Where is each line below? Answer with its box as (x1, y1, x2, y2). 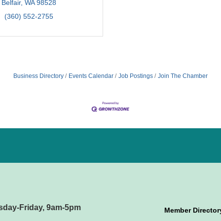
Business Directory (13, 72, 64, 79)
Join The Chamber (158, 72, 208, 79)
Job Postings (118, 72, 153, 79)
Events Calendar (69, 72, 113, 79)
